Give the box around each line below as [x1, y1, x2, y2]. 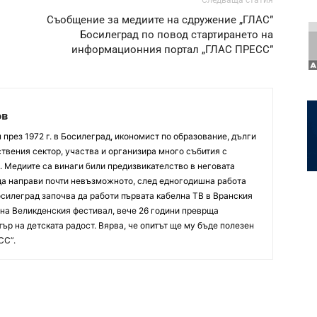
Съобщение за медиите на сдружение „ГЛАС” [47, 13, 273, 27]
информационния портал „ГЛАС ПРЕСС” [71, 43, 273, 57]
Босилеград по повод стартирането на [80, 28, 273, 42]
